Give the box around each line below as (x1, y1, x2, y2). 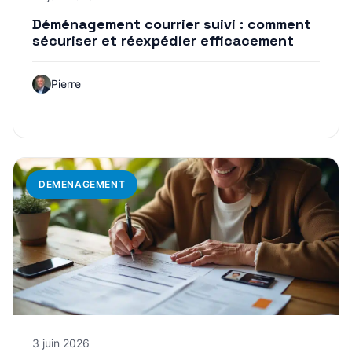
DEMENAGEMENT (38, 178, 126, 190)
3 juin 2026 (32, 335, 90, 350)
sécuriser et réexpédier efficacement (32, 31, 294, 49)
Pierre (51, 76, 81, 90)
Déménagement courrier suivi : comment (32, 14, 311, 33)
